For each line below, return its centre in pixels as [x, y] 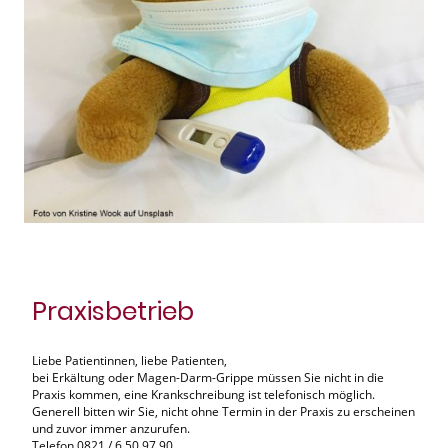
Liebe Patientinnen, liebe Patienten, [131, 361]
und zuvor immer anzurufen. [111, 429]
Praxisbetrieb [113, 311]
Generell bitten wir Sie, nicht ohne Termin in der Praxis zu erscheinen [223, 412]
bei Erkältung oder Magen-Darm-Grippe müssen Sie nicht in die [208, 378]
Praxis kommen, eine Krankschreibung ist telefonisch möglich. [205, 395]
